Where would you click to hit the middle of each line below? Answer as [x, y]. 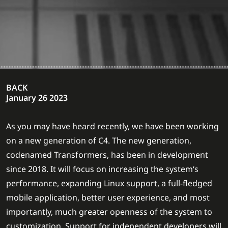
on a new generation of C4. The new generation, [99, 141]
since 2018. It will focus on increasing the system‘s [102, 169]
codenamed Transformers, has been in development [107, 155]
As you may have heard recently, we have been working [112, 126]
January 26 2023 [37, 98]
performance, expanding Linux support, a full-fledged [109, 183]
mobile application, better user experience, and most [108, 198]
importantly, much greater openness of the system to [109, 212]
